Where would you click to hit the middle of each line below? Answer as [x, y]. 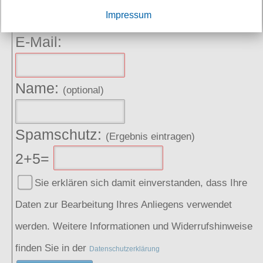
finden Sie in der [52, 247]
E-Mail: [38, 41]
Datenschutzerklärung [124, 249]
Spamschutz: [60, 134]
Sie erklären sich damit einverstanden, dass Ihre [141, 182]
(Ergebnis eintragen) [150, 136]
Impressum [129, 15]
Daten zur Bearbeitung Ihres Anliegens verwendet [124, 204]
